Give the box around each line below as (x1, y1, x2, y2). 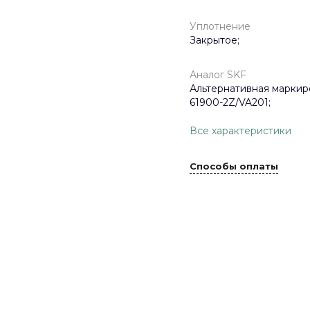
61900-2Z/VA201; (190, 96, 271, 109)
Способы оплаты (190, 160, 278, 172)
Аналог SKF (190, 69, 246, 81)
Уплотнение (190, 20, 250, 33)
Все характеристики (190, 125, 291, 138)
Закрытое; (190, 34, 239, 46)
